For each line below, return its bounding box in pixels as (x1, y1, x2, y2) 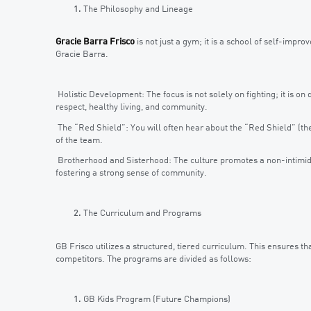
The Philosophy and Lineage (83, 4, 193, 14)
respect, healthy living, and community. (56, 103, 208, 112)
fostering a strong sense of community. (56, 168, 207, 178)
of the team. (56, 135, 103, 145)
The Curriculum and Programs (83, 209, 201, 219)
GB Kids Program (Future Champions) (83, 295, 230, 304)
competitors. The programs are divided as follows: (56, 254, 251, 264)
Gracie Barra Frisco (56, 37, 135, 47)
